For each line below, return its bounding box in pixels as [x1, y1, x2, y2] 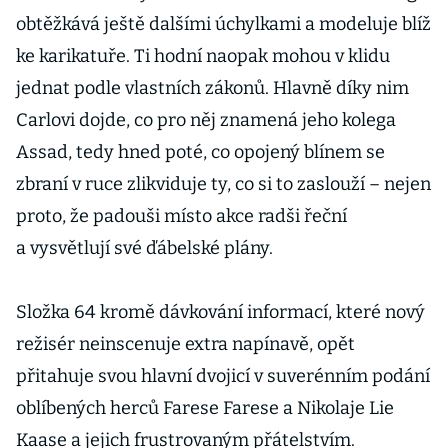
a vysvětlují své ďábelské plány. [16, 237, 273, 259]
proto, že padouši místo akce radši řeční [16, 205, 347, 227]
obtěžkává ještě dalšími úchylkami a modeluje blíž [16, 13, 431, 35]
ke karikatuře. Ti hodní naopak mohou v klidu [16, 45, 390, 67]
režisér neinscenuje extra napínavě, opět [16, 333, 355, 355]
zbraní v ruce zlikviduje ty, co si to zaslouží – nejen [16, 173, 431, 195]
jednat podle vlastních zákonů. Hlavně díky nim [16, 77, 409, 99]
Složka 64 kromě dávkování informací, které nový [16, 301, 425, 323]
